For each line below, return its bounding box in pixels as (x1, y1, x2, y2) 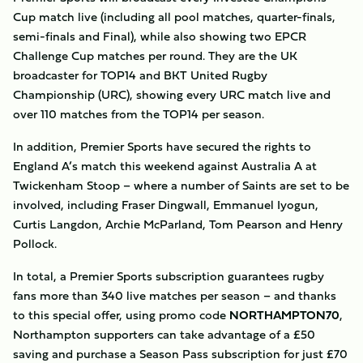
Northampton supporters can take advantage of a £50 (13, 325, 315, 344)
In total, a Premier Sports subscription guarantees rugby (13, 267, 324, 285)
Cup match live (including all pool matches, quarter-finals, (13, 7, 335, 26)
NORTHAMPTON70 (229, 305, 340, 324)
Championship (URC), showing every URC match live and (13, 85, 331, 104)
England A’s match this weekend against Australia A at (13, 156, 317, 175)
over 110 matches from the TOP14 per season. (13, 105, 264, 123)
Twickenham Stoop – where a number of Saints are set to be (13, 176, 349, 194)
